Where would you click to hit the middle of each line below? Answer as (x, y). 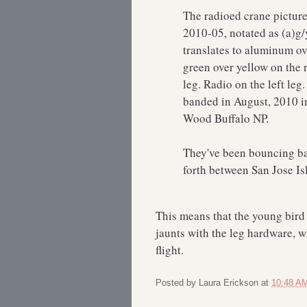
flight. (170, 250)
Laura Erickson (230, 282)
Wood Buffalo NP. (226, 119)
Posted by (177, 282)
